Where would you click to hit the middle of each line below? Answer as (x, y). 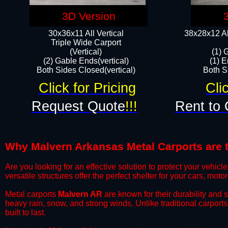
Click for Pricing (87, 88)
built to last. (25, 212)
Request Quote (78, 106)
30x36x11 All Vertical (86, 33)
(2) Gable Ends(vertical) (86, 61)
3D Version (89, 16)
